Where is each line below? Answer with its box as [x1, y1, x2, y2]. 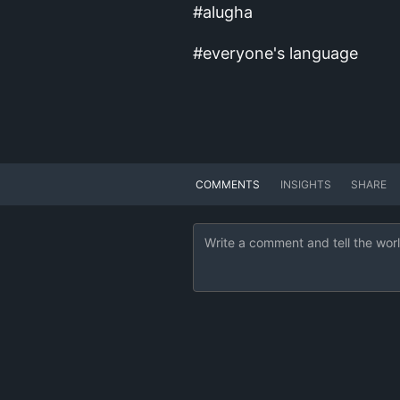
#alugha [193, 3, 253, 22]
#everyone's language [193, 44, 362, 63]
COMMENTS [196, 177, 261, 191]
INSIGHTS [279, 177, 331, 191]
